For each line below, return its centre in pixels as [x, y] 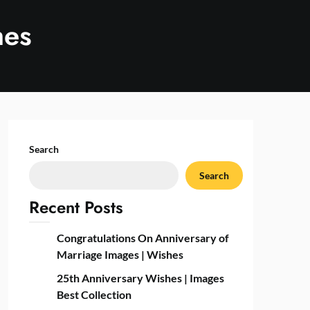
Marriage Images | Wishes [120, 254]
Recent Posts [76, 207]
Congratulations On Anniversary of [143, 238]
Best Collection [94, 294]
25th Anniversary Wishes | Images [140, 278]
